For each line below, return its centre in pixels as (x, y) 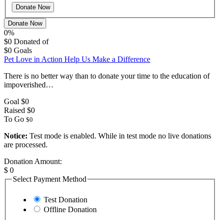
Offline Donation (70, 209)
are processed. (26, 144)
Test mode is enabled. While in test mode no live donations (119, 136)
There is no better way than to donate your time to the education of (107, 76)
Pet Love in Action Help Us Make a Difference (77, 59)
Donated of (31, 41)
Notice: (16, 136)
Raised (14, 110)
